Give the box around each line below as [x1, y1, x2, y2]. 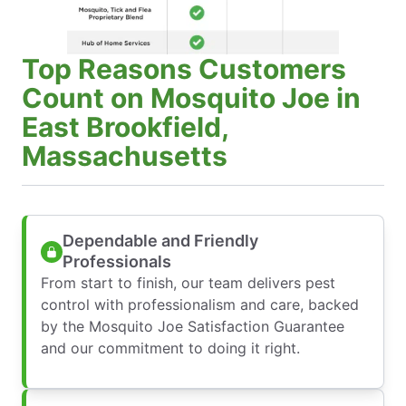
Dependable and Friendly [63, 230, 258, 250]
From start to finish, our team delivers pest [41, 273, 335, 292]
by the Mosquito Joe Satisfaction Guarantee [41, 316, 344, 335]
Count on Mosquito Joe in [22, 81, 361, 114]
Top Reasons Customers [22, 52, 346, 85]
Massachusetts [22, 139, 227, 172]
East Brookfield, [22, 110, 229, 143]
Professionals [63, 251, 171, 271]
